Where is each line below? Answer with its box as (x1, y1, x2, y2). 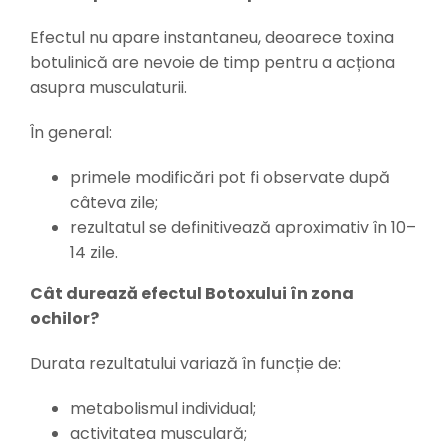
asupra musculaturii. (29, 76, 187, 100)
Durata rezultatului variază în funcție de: (29, 352, 341, 376)
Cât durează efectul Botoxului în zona (29, 282, 354, 306)
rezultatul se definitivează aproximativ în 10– (69, 216, 416, 240)
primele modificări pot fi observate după (69, 166, 390, 190)
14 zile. (69, 241, 118, 265)
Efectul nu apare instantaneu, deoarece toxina (29, 26, 394, 50)
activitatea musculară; (69, 422, 247, 446)
